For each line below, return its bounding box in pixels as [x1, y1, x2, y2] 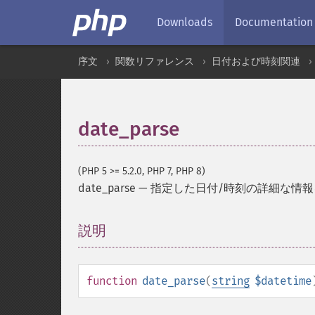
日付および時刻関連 [212, 56, 300, 67]
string [212, 274, 250, 288]
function [86, 274, 137, 288]
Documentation [235, 15, 313, 29]
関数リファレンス [115, 56, 194, 67]
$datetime [255, 274, 311, 288]
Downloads [157, 15, 212, 29]
